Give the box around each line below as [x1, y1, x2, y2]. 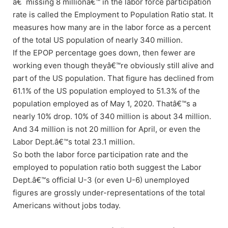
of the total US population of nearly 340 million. [13, 35, 183, 45]
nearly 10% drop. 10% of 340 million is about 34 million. [13, 111, 211, 121]
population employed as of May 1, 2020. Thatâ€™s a [13, 98, 196, 108]
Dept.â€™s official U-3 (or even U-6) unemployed [13, 175, 189, 185]
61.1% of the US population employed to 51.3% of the [13, 85, 200, 96]
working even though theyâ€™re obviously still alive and [13, 60, 214, 70]
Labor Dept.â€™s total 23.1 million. [13, 136, 135, 147]
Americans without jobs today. [13, 200, 121, 210]
